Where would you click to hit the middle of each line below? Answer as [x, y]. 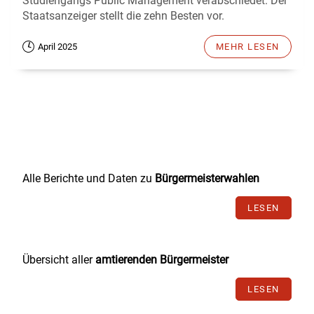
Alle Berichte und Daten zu [89, 179]
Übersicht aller [59, 260]
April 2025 [57, 47]
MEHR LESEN [247, 47]
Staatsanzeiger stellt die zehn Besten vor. [123, 16]
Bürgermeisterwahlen [207, 179]
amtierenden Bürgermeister [162, 260]
